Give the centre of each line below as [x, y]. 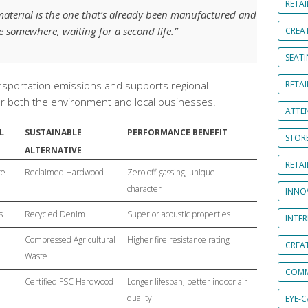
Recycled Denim [55, 214]
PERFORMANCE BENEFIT [177, 132]
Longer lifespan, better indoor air [187, 282]
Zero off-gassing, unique [171, 172]
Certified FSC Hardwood [69, 282]
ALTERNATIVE [53, 150]
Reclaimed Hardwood [64, 172]
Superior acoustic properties [179, 214]
